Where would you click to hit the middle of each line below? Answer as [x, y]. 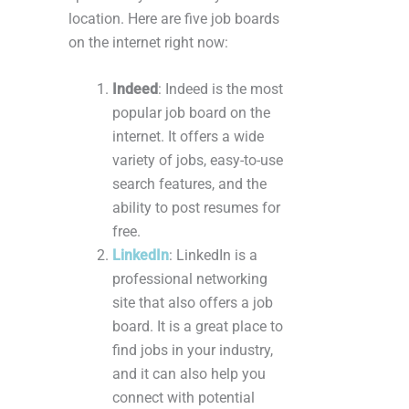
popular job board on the [191, 112]
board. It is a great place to [198, 326]
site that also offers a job [193, 302]
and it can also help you [189, 373]
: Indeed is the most [220, 89]
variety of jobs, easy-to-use [198, 160]
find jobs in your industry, [193, 350]
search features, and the [189, 184]
